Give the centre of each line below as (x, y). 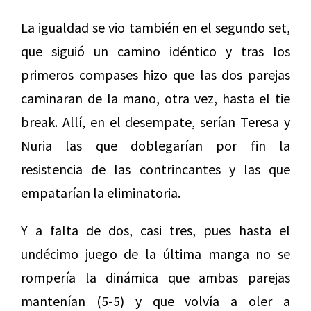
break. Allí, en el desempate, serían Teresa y (155, 122)
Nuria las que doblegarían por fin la (155, 146)
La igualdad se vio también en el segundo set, (155, 28)
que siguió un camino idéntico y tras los (155, 51)
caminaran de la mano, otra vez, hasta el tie (155, 99)
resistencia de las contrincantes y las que (155, 169)
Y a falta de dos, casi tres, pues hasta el (155, 230)
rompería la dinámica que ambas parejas (155, 278)
